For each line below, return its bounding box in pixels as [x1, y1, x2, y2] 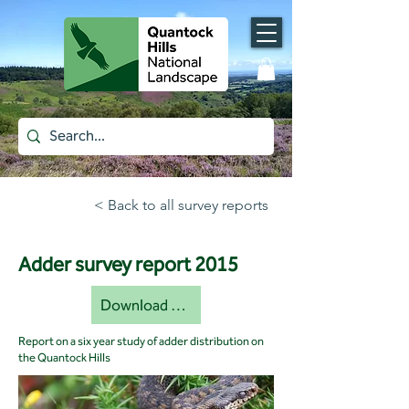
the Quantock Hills [18, 351, 110, 365]
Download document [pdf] [171, 296, 186, 315]
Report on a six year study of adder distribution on [18, 334, 264, 349]
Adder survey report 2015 [18, 253, 238, 278]
